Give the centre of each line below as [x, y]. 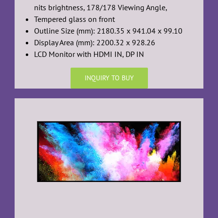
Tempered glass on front [74, 19]
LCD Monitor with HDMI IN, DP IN [89, 54]
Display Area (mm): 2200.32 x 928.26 [94, 43]
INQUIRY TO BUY [109, 78]
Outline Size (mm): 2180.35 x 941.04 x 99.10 [108, 31]
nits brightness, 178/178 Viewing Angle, [100, 8]
